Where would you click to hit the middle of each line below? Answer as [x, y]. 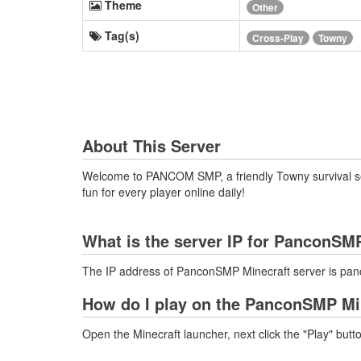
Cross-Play [278, 37]
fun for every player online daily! [164, 192]
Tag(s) [122, 36]
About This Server [151, 146]
